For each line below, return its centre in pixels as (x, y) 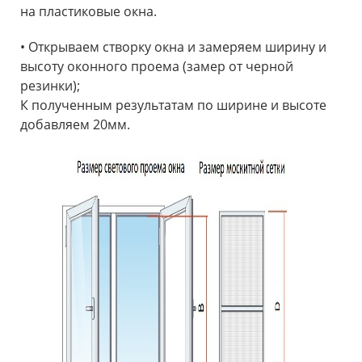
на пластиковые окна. (88, 11)
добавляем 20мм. (75, 124)
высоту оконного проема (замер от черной (157, 66)
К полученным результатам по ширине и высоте (173, 105)
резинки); (50, 85)
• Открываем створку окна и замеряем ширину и (173, 46)
